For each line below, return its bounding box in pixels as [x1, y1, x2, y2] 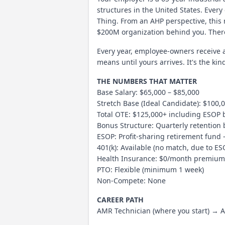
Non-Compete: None [97, 175, 166, 185]
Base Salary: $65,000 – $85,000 [97, 87, 199, 97]
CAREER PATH [97, 194, 144, 204]
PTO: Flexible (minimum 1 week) [97, 164, 204, 174]
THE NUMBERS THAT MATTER [97, 76, 197, 86]
